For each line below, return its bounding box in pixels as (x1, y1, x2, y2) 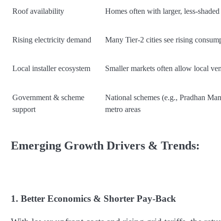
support (12, 105, 36, 114)
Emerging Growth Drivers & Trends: (11, 139, 200, 152)
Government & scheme (12, 93, 84, 102)
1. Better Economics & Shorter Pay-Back (11, 193, 176, 204)
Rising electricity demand (12, 36, 91, 44)
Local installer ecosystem (12, 64, 90, 73)
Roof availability (12, 7, 64, 16)
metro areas (105, 105, 141, 114)
